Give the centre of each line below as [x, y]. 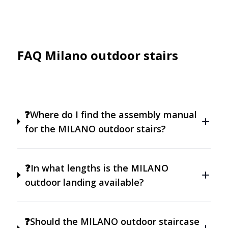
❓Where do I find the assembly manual [110, 114]
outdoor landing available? [85, 182]
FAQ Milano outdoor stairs [98, 55]
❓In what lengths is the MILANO [97, 168]
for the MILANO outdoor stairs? [95, 129]
